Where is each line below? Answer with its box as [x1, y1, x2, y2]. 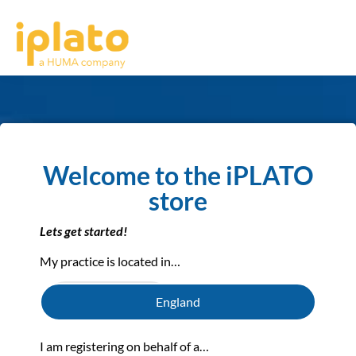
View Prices [59, 293, 122, 308]
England [156, 293, 200, 309]
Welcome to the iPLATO [42, 159, 314, 191]
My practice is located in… [40, 253, 183, 269]
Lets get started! [40, 222, 127, 238]
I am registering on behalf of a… [40, 338, 209, 354]
